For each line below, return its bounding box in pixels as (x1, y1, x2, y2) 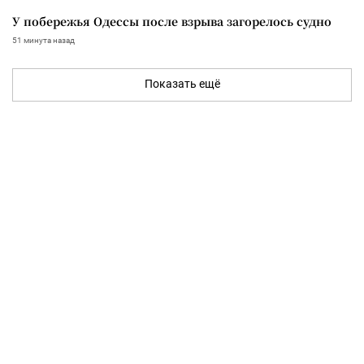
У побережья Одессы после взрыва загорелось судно (12, 12, 331, 29)
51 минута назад (12, 35, 75, 45)
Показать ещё (144, 76, 220, 90)
